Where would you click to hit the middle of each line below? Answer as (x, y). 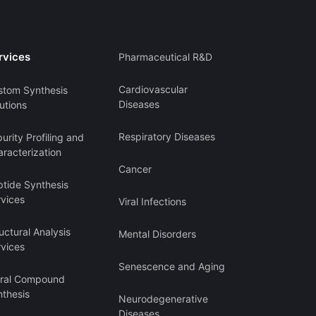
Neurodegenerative (163, 299)
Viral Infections (152, 202)
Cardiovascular (153, 90)
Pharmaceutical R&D (165, 57)
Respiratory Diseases (166, 137)
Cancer (135, 169)
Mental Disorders (157, 234)
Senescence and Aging (171, 267)
